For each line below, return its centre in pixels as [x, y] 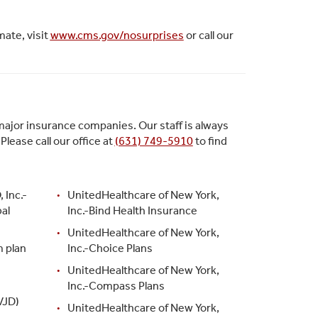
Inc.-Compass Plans [116, 285]
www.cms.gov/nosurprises [117, 35]
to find [210, 141]
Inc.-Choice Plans [110, 248]
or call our [208, 35]
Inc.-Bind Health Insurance [133, 210]
